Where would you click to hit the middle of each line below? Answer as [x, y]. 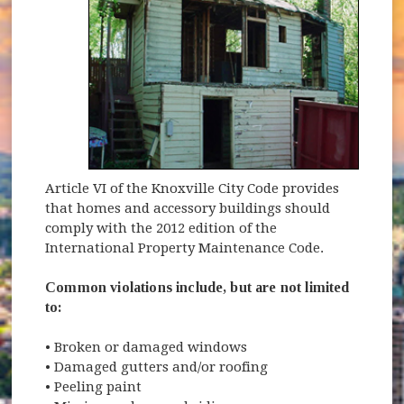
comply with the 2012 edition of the [161, 229]
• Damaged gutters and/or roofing [157, 367]
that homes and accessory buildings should [188, 209]
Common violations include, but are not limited [197, 288]
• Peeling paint [94, 387]
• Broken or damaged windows [147, 348]
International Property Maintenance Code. [185, 248]
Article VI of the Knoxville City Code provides [193, 189]
